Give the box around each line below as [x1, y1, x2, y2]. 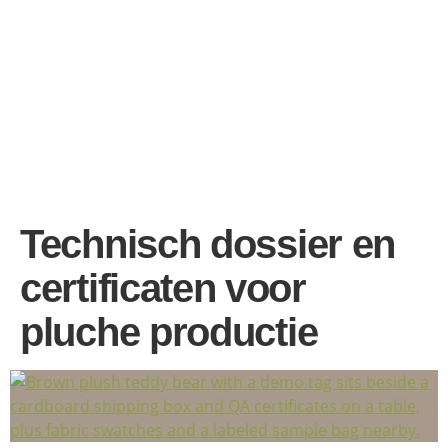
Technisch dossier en [20, 222, 396, 266]
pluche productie [20, 310, 318, 354]
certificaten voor [20, 266, 306, 310]
